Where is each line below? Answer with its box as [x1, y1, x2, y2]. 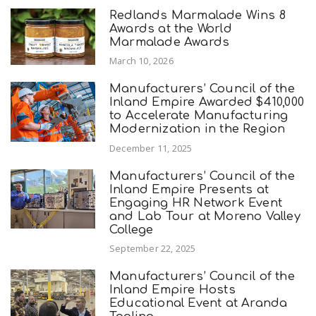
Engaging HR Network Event [109, 195, 282, 209]
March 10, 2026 [109, 54, 174, 68]
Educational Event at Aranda [109, 296, 288, 310]
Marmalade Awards [109, 35, 230, 49]
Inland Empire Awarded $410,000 [109, 95, 304, 109]
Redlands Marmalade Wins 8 [109, 8, 286, 22]
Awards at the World [109, 21, 232, 35]
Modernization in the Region [109, 122, 286, 136]
